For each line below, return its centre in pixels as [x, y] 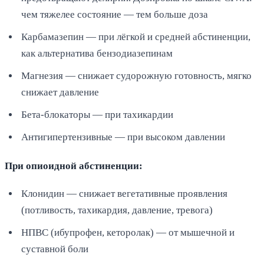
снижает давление [60, 92]
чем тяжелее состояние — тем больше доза [115, 14]
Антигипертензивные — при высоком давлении [123, 137]
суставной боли [55, 249]
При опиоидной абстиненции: [74, 166]
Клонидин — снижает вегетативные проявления [124, 193]
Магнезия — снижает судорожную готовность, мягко [136, 75]
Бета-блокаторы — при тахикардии [97, 114]
